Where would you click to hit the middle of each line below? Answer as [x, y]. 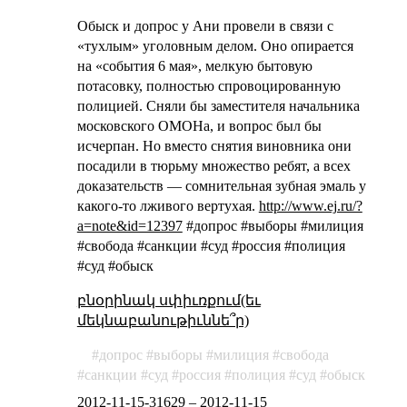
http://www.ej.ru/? [310, 205]
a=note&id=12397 [129, 225]
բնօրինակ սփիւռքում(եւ [169, 300]
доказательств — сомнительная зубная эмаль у [221, 185]
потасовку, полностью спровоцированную [208, 85]
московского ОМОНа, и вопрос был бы [199, 125]
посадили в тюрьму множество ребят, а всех [213, 165]
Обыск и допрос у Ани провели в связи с [205, 25]
